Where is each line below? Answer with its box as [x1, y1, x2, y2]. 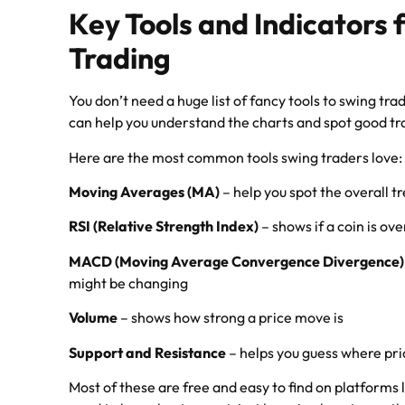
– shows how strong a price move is [118, 308, 344, 327]
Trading [69, 40, 172, 77]
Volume [69, 308, 118, 327]
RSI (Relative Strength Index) [69, 217, 259, 236]
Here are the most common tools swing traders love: [69, 147, 403, 166]
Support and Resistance [69, 343, 227, 362]
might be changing [69, 273, 189, 292]
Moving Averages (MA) [69, 182, 221, 201]
